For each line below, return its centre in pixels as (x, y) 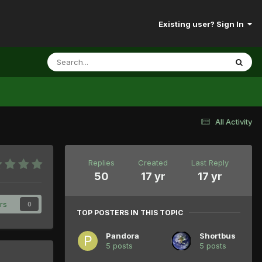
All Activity (234, 121)
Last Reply (210, 162)
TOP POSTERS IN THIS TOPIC (130, 212)
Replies (101, 162)
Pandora (123, 235)
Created (153, 162)
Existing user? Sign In (203, 24)
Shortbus (218, 235)
